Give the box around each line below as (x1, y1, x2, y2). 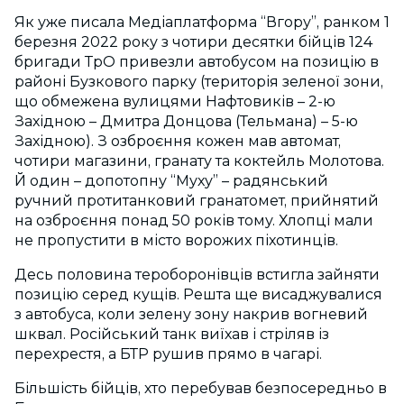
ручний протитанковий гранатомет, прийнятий (14, 192, 379, 210)
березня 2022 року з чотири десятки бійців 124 (14, 33, 372, 51)
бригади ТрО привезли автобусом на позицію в (14, 53, 379, 71)
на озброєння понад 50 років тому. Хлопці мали (14, 212, 373, 230)
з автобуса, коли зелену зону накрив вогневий (14, 306, 368, 324)
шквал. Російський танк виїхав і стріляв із (14, 326, 329, 344)
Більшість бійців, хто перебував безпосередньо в (14, 380, 387, 398)
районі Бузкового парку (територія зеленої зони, (14, 73, 383, 91)
